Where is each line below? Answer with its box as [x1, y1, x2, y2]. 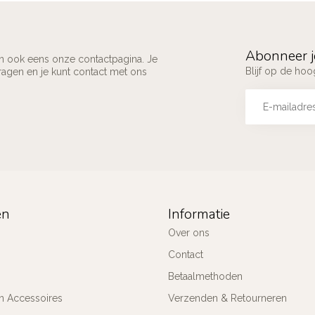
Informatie [168, 204, 230, 224]
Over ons [168, 226, 210, 238]
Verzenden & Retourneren [168, 292, 287, 304]
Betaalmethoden [168, 270, 243, 282]
